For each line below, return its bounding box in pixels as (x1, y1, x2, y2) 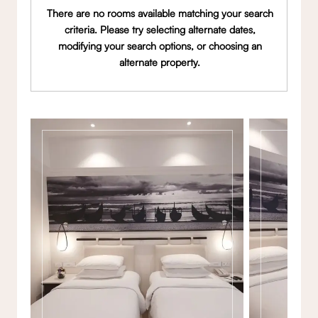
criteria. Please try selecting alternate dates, (64, 23, 256, 36)
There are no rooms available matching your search (46, 7, 273, 20)
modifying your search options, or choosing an (57, 40, 262, 53)
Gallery (79, 150, 118, 165)
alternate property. (119, 56, 201, 69)
